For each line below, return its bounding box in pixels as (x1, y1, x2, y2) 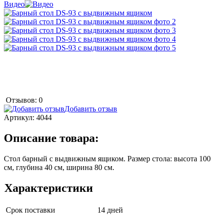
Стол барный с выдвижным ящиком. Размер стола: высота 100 (4, 154, 211, 163)
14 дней (97, 205, 123, 214)
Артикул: (4, 113, 36, 122)
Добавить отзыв (64, 104, 117, 113)
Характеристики (4, 181, 93, 194)
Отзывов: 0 (6, 95, 43, 104)
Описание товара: (4, 131, 99, 144)
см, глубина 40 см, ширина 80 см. (4, 163, 114, 171)
